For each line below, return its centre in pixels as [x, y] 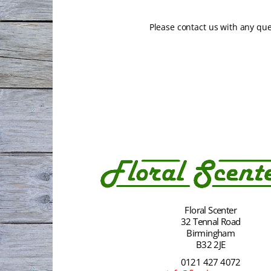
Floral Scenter [211, 210]
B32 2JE [211, 245]
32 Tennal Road [211, 222]
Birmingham [211, 233]
